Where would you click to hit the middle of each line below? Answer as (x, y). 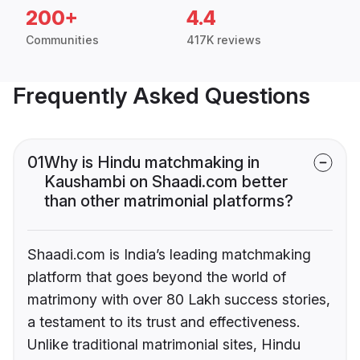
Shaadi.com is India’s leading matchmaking (169, 255)
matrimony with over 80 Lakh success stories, (179, 300)
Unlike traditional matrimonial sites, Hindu (164, 345)
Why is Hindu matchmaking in (152, 163)
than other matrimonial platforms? (169, 201)
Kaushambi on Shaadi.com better (166, 182)
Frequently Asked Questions (162, 96)
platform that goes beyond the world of (157, 277)
